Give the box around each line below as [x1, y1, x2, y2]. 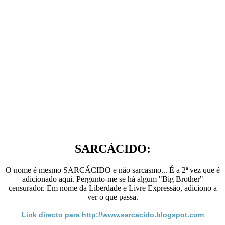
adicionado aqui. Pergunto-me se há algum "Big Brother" [22, 174, 203, 183]
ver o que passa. [87, 192, 138, 201]
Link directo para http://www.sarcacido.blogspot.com [21, 210, 204, 219]
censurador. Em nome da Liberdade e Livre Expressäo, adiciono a [8, 183, 217, 192]
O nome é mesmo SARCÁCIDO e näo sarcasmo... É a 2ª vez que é [5, 165, 220, 174]
